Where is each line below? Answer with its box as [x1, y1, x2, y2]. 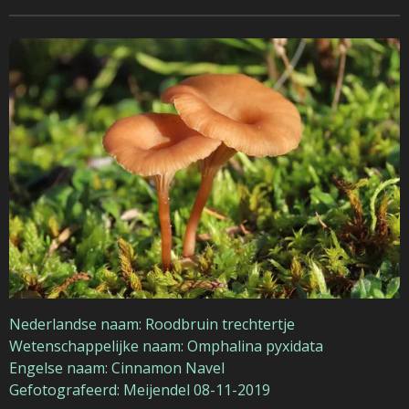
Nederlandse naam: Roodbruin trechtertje [9, 313, 295, 334]
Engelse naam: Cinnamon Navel [9, 357, 225, 378]
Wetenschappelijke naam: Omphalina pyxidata [9, 335, 323, 356]
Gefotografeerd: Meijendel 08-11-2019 [9, 379, 270, 400]
